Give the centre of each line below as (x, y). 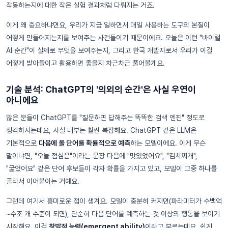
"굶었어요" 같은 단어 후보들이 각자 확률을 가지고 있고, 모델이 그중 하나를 (111, 168)
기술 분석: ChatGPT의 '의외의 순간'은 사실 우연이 (101, 89)
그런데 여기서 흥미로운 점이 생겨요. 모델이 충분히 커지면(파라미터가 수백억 (114, 201)
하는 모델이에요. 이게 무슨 (168, 143)
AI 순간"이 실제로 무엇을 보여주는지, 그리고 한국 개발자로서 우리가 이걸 (109, 50)
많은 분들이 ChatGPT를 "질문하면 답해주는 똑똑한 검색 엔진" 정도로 (105, 117)
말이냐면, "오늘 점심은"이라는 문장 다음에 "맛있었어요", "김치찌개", (102, 155)
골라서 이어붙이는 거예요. (43, 181)
